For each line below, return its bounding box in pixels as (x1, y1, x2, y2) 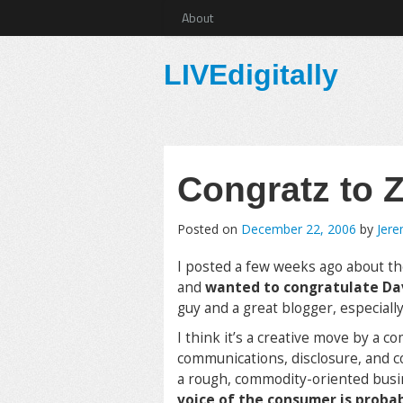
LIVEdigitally (164, 58, 338, 91)
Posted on (177, 220, 241, 237)
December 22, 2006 (241, 220, 356, 237)
